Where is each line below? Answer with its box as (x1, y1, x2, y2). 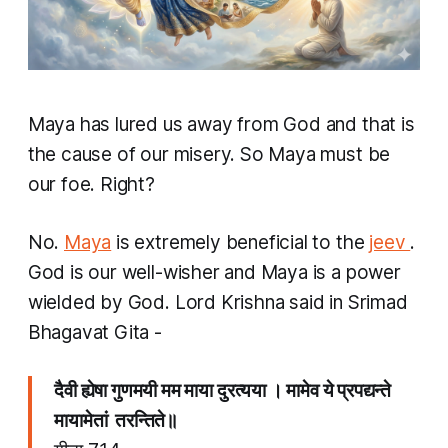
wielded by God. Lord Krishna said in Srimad (27, 290, 408, 314)
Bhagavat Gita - (27, 320, 162, 344)
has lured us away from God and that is (79, 112, 415, 136)
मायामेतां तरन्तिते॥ (54, 408, 179, 432)
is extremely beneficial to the (111, 230, 370, 254)
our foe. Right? (27, 172, 155, 196)
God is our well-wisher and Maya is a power (27, 260, 401, 284)
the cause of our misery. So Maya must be (27, 142, 391, 166)
